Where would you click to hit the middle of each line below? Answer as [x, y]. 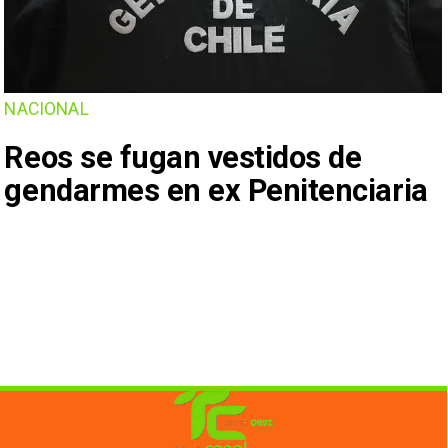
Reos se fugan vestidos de [183, 157]
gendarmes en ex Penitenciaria [216, 190]
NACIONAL [46, 109]
